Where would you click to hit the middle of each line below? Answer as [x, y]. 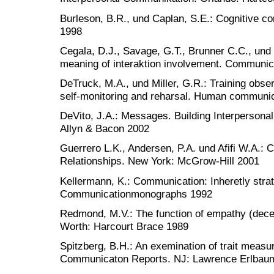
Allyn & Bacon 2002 [105, 129]
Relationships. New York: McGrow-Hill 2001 [160, 161]
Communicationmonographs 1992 [136, 194]
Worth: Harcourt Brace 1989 [124, 226]
